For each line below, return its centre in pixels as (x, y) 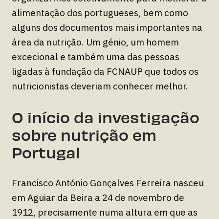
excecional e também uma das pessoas (96, 56)
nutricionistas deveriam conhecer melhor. (100, 86)
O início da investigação (106, 116)
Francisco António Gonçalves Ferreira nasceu (108, 183)
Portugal (46, 152)
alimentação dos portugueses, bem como (100, 12)
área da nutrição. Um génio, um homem (95, 42)
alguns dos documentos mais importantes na (107, 27)
